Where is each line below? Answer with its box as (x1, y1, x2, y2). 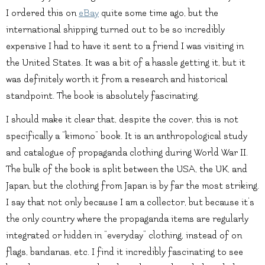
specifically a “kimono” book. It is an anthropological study (6, 130, 247, 141)
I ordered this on (6, 7, 79, 18)
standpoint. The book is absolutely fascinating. (6, 90, 199, 101)
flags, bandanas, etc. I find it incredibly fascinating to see (6, 246, 243, 257)
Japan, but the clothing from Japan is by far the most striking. (6, 180, 259, 191)
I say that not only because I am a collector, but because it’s (6, 196, 254, 208)
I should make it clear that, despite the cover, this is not (6, 114, 238, 125)
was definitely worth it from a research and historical (6, 73, 228, 85)
